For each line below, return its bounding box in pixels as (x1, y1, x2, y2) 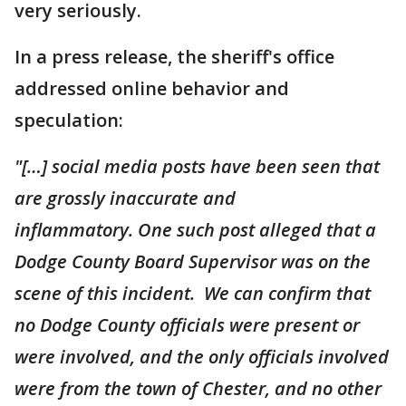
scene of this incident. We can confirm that (14, 280, 371, 305)
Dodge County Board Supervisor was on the (14, 248, 371, 274)
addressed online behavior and (14, 75, 289, 101)
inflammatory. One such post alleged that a (14, 217, 376, 242)
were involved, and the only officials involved (14, 343, 389, 369)
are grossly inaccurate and (14, 185, 236, 210)
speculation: (14, 107, 123, 132)
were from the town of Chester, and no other (14, 375, 382, 401)
